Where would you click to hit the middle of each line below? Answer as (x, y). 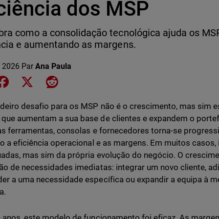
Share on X (54, 81)
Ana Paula (54, 66)
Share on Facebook (43, 81)
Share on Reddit (85, 81)
